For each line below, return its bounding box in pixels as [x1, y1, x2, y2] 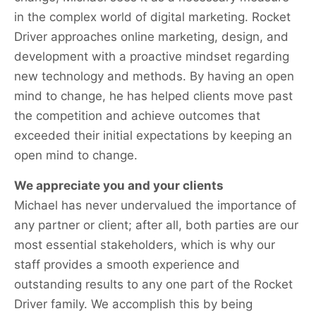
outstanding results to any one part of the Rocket [14, 276, 293, 291]
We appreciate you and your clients [14, 178, 224, 193]
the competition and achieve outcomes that [14, 109, 260, 123]
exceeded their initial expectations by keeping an [14, 128, 292, 143]
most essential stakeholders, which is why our [14, 237, 275, 252]
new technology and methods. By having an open [14, 69, 294, 84]
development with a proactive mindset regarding [14, 49, 289, 64]
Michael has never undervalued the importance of [14, 197, 296, 212]
